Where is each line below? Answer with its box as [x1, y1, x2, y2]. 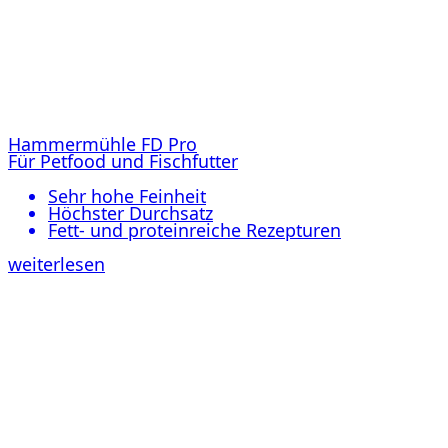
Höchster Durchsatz [48, 200, 213, 225]
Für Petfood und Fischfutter [8, 148, 238, 173]
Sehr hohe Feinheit [48, 183, 206, 208]
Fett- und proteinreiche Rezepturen [48, 217, 341, 242]
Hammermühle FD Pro [8, 131, 197, 156]
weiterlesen [8, 252, 105, 277]
